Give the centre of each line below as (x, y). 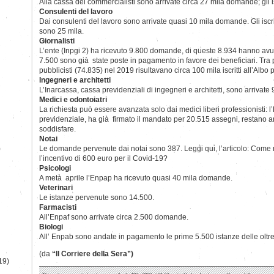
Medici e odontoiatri (73, 99)
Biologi (51, 227)
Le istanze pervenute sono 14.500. (97, 197)
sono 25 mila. (61, 31)
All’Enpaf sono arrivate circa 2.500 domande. (114, 217)
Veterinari (56, 187)
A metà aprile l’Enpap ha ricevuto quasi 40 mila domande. (136, 178)
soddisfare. (57, 129)
